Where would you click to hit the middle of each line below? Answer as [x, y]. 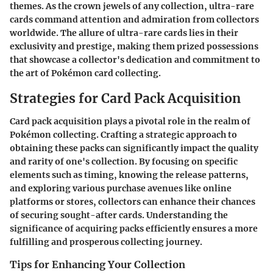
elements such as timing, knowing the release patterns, [129, 175]
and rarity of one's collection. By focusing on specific [124, 162]
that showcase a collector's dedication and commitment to [135, 59]
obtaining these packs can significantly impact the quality [134, 148]
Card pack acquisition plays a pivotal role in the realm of [130, 122]
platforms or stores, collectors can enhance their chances [133, 202]
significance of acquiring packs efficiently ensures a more [134, 229]
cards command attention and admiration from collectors [134, 19]
